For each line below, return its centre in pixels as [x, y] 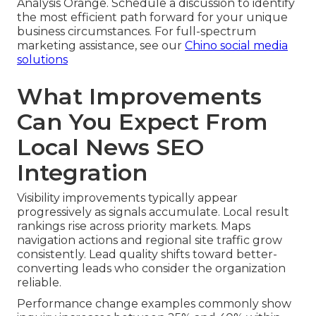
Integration [82, 172]
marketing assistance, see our [101, 45]
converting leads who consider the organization [151, 268]
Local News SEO [110, 147]
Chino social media [236, 45]
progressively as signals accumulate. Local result [153, 212]
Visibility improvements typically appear [127, 197]
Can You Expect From [142, 121]
